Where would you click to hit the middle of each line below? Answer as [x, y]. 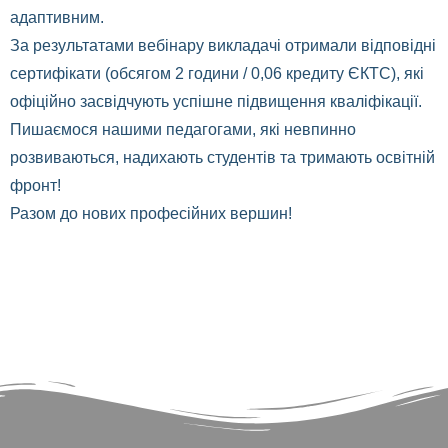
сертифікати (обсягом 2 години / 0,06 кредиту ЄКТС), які [217, 73]
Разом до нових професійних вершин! [153, 213]
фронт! [35, 185]
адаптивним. [57, 17]
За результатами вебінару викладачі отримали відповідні [223, 45]
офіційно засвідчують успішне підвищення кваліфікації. [216, 101]
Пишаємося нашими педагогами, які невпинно [183, 129]
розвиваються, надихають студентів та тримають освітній [222, 157]
